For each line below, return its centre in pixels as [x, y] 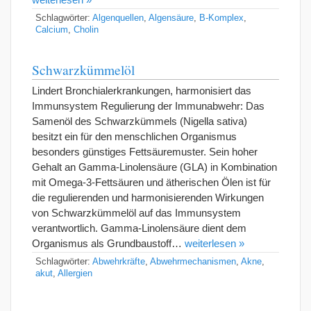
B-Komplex [221, 18]
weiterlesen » [215, 243]
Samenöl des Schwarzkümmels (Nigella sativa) [140, 121]
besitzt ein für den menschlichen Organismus [134, 136]
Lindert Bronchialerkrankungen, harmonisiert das [142, 90]
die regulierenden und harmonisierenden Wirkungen [148, 197]
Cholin [86, 30]
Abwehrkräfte [119, 261]
